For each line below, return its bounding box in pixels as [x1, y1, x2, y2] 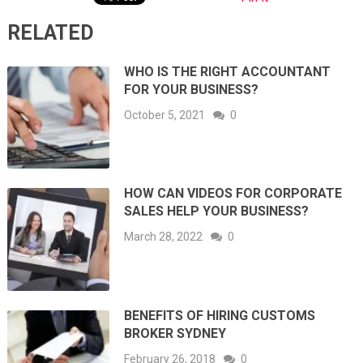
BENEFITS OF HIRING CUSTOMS [124, 307, 316, 323]
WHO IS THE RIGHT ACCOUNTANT [124, 63, 331, 79]
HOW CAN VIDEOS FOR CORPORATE [124, 186, 343, 202]
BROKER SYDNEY [124, 325, 227, 341]
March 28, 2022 [124, 230, 203, 244]
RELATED [6, 20, 94, 45]
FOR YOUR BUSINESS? [124, 81, 259, 97]
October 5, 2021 [124, 108, 206, 122]
